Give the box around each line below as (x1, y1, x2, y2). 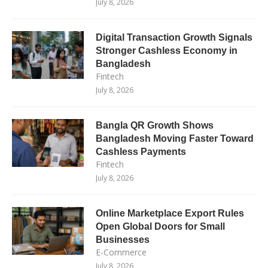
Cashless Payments (96, 146, 186, 157)
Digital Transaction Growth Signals (96, 32, 252, 42)
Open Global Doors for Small (96, 221, 225, 232)
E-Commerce (96, 246, 147, 258)
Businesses (96, 234, 150, 245)
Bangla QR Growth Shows (96, 120, 214, 130)
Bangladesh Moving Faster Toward (96, 133, 254, 144)
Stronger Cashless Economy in (96, 45, 237, 56)
